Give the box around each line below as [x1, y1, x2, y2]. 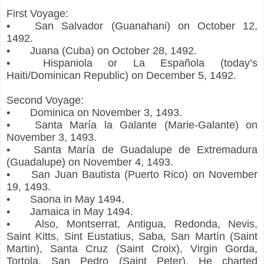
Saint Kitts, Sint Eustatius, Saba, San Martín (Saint [6, 230, 258, 242]
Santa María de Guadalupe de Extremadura [34, 143, 258, 156]
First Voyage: [6, 7, 68, 19]
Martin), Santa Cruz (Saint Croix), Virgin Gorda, [6, 242, 258, 255]
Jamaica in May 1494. [30, 205, 133, 217]
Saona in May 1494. [30, 193, 124, 205]
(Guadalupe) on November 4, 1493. [6, 156, 173, 168]
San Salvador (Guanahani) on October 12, [35, 19, 258, 32]
